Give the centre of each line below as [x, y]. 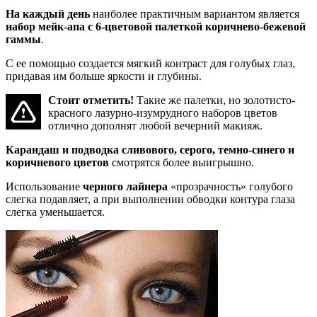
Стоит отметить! [91, 100]
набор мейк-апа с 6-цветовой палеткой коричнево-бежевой [156, 27]
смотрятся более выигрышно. [181, 163]
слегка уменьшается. [55, 212]
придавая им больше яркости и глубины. [104, 76]
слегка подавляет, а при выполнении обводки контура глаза [150, 200]
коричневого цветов [57, 163]
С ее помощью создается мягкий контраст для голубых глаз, [150, 64]
